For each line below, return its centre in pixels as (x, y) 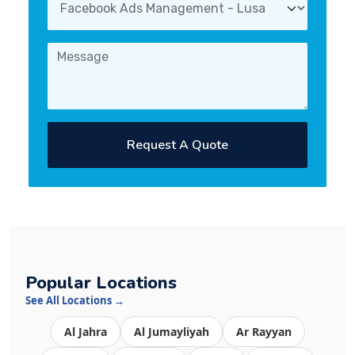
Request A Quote (210, 145)
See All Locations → (75, 300)
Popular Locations (101, 283)
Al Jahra (85, 332)
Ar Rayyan (263, 332)
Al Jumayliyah (171, 332)
